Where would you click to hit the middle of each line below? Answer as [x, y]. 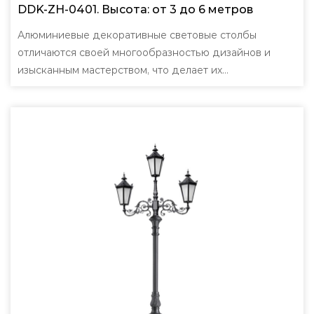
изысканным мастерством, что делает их [120, 70]
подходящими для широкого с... [99, 88]
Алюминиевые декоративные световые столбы [137, 35]
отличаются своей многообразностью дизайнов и [144, 53]
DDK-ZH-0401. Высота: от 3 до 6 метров [135, 9]
